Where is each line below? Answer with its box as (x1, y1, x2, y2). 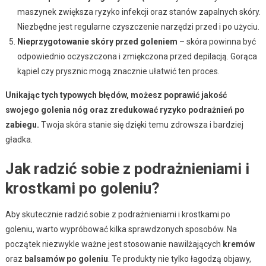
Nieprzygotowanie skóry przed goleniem (17, 36, 178, 46)
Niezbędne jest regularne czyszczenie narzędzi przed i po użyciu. (17, 21, 259, 31)
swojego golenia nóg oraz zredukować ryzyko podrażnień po (5, 104, 245, 115)
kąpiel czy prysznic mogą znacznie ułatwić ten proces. (17, 66, 220, 76)
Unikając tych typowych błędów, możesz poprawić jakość (5, 90, 227, 100)
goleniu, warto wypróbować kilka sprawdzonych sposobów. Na (5, 224, 237, 234)
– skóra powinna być (177, 36, 256, 46)
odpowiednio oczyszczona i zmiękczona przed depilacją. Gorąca (17, 51, 257, 61)
